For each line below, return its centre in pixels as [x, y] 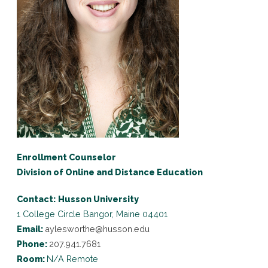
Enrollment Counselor [66, 157]
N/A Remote [72, 259]
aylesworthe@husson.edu [97, 229]
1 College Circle [49, 214]
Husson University [98, 199]
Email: [31, 229]
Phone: [33, 244]
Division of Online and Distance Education [110, 172]
